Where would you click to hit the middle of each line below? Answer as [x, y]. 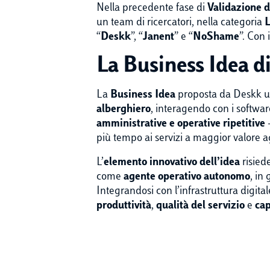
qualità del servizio [200, 206]
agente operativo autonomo [187, 177]
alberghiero [124, 110]
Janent [159, 37]
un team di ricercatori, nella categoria [181, 23]
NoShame [216, 37]
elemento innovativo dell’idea [172, 163]
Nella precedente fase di [152, 8]
